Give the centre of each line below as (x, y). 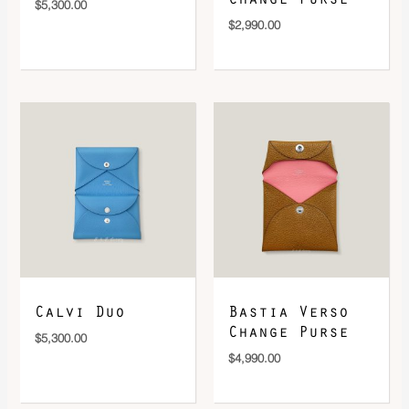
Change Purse (288, 333)
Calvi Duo (80, 313)
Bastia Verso (288, 313)
